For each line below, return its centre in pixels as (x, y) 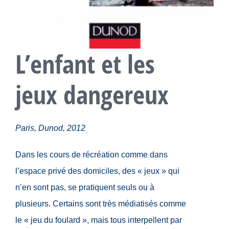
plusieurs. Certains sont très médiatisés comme (101, 204)
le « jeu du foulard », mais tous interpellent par (99, 220)
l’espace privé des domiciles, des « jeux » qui (97, 171)
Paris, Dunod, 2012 (50, 128)
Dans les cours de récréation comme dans (91, 155)
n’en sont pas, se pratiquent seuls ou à (85, 188)
